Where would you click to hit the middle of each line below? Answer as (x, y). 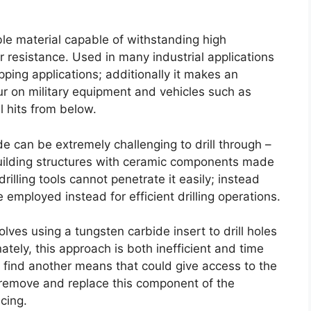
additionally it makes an (172, 75)
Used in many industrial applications (173, 57)
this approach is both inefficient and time (150, 249)
